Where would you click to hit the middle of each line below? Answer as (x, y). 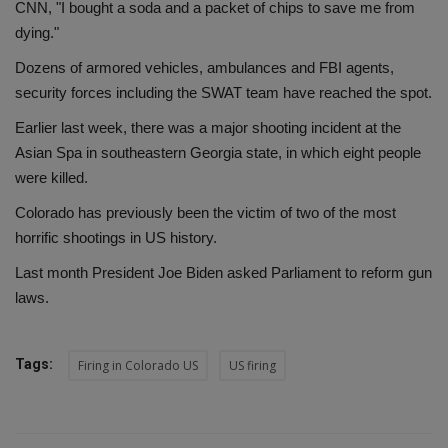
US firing (252, 366)
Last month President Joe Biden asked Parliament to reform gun (223, 273)
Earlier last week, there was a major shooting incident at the (208, 128)
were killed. (51, 178)
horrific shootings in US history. (116, 238)
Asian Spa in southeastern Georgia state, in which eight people (218, 153)
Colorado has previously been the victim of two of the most (205, 213)
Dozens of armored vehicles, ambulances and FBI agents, (204, 68)
